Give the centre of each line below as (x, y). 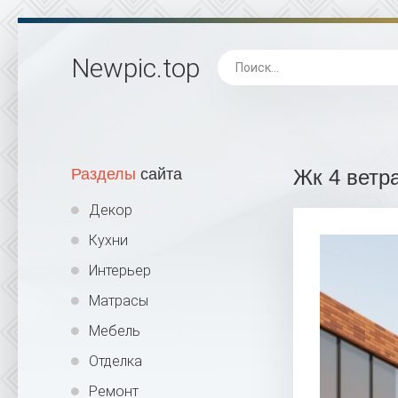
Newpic (114, 68)
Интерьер (120, 271)
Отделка (115, 361)
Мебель (115, 331)
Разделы (103, 174)
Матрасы (119, 301)
